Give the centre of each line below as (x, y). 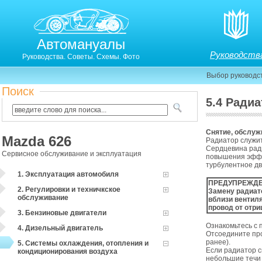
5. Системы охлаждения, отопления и (83, 243)
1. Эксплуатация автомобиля (68, 174)
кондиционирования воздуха (68, 251)
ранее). (218, 242)
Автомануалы (81, 44)
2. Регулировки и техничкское (69, 189)
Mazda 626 (37, 141)
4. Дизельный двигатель (60, 228)
